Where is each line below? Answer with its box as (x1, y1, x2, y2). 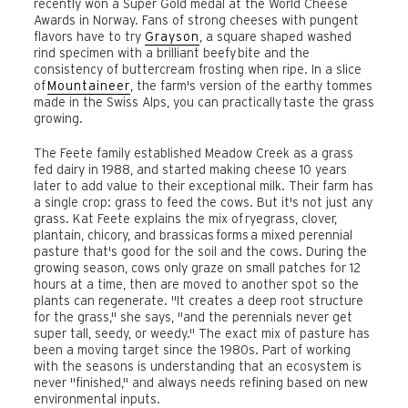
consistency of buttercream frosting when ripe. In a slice (34, 62, 362, 77)
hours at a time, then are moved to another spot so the (34, 276, 359, 291)
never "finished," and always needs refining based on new (34, 374, 368, 390)
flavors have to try (34, 29, 145, 45)
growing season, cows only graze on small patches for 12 (34, 260, 361, 275)
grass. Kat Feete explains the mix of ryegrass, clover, (34, 210, 337, 226)
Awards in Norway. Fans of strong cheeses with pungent (34, 13, 359, 28)
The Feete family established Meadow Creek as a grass (34, 145, 353, 160)
